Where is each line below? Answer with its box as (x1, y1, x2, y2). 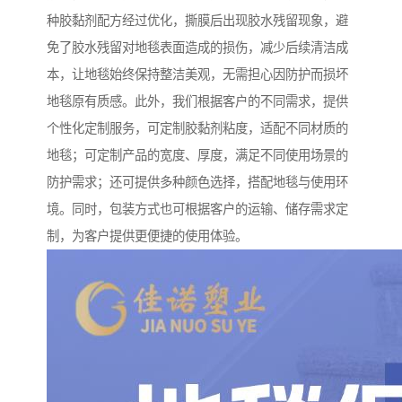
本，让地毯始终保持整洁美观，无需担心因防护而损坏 (47, 67, 348, 83)
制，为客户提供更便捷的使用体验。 (47, 229, 248, 244)
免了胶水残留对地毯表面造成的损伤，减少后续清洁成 (47, 40, 348, 56)
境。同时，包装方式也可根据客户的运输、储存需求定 (47, 202, 348, 217)
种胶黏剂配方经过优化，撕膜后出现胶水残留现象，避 (47, 13, 348, 29)
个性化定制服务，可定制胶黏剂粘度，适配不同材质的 (47, 121, 348, 136)
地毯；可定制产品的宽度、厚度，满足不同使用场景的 (47, 148, 348, 163)
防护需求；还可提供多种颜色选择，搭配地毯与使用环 (47, 175, 348, 190)
